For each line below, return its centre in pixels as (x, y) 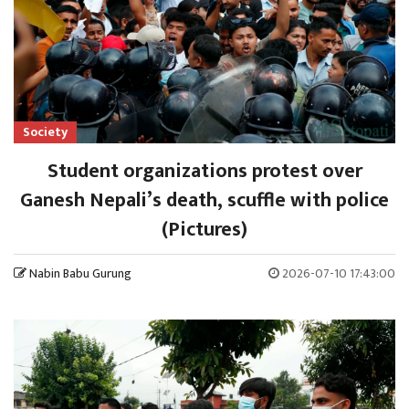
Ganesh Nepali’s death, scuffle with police (204, 201)
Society (45, 132)
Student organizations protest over (204, 172)
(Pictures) (204, 230)
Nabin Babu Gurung (80, 274)
